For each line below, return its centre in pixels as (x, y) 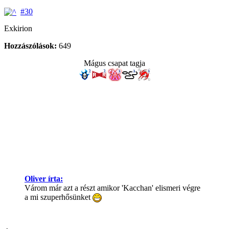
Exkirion (18, 28)
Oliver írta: (44, 178)
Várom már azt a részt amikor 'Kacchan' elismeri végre (112, 188)
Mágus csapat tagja (114, 63)
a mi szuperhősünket (59, 197)
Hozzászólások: (30, 45)
